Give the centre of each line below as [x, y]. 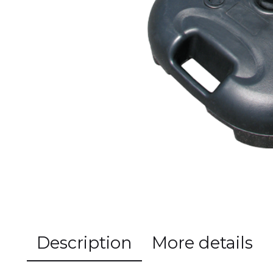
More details [202, 243]
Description [84, 243]
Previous [145, 25]
